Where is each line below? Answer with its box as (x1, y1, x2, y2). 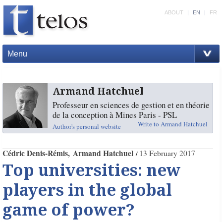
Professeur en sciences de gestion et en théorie (52, 99, 210, 111)
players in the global (2, 181, 172, 200)
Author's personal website (52, 122, 121, 131)
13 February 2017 (139, 148, 195, 158)
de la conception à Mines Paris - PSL (52, 109, 177, 120)
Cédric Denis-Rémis (2, 148, 68, 159)
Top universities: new (2, 161, 180, 180)
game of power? (2, 201, 135, 220)
